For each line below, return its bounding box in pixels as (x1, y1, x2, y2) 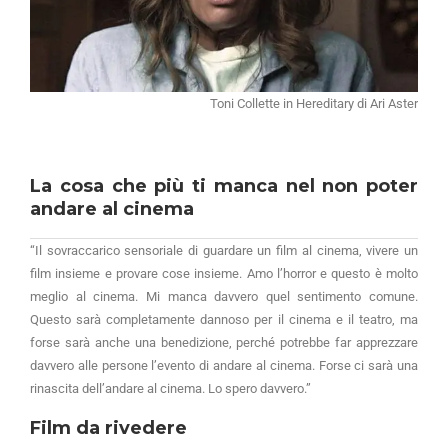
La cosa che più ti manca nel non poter (30, 175, 418, 197)
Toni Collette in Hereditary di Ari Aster (210, 96, 418, 111)
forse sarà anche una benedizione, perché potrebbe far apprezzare (30, 335, 418, 350)
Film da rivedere (30, 417, 187, 439)
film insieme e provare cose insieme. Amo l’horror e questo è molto (30, 266, 418, 281)
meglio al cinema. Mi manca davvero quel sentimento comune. (30, 289, 418, 304)
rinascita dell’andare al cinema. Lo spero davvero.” (30, 381, 311, 396)
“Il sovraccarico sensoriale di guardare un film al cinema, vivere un (30, 243, 418, 258)
